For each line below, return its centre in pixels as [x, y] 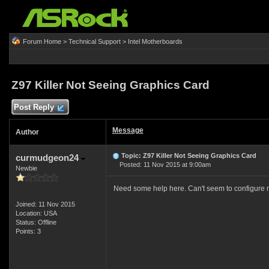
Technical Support [94, 41]
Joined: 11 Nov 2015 [45, 204]
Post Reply [34, 107]
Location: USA [36, 213]
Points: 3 [28, 231]
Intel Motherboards [155, 41]
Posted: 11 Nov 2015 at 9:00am [161, 165]
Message [128, 130]
